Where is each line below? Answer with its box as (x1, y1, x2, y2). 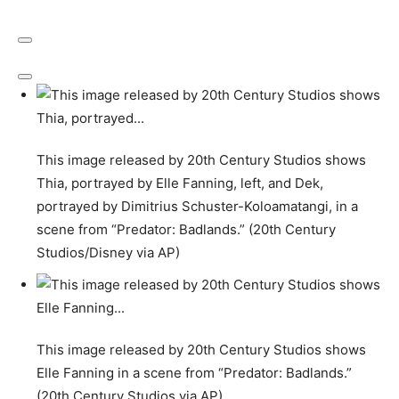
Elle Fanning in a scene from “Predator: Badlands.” (37, 364, 352, 381)
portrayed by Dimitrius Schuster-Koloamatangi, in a (37, 198, 358, 215)
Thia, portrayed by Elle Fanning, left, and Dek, (37, 175, 323, 191)
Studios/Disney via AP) (37, 244, 180, 261)
